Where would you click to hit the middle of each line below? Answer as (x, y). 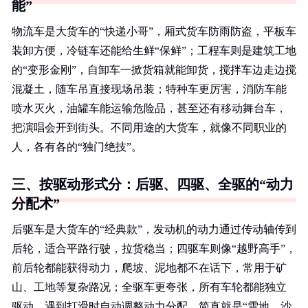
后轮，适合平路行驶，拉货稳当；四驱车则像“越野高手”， (154, 249)
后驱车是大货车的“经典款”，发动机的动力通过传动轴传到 (154, 229)
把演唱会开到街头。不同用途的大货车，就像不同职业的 (149, 128)
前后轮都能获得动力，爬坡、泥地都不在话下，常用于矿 (149, 268)
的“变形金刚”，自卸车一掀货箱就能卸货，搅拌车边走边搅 (154, 70)
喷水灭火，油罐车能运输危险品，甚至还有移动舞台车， (149, 108)
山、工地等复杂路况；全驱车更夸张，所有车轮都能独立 (149, 287)
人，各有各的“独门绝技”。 (77, 147)
